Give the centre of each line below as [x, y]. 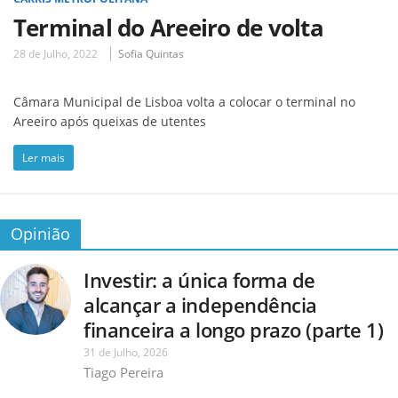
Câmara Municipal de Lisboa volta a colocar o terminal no [184, 101]
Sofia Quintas [151, 53]
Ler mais [44, 157]
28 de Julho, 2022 [56, 53]
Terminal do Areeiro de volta [168, 27]
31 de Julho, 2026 [126, 352]
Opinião [40, 233]
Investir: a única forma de [199, 279]
